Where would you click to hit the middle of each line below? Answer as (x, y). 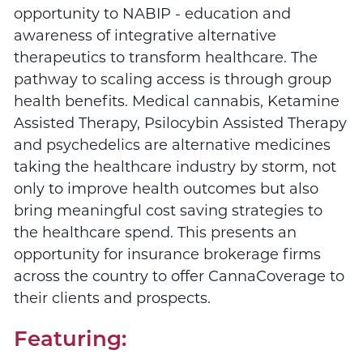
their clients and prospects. (112, 299)
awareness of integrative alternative (145, 36)
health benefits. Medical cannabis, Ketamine (176, 102)
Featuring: (70, 341)
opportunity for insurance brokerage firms (167, 255)
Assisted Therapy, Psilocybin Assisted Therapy (180, 124)
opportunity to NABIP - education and (152, 14)
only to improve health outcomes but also (166, 189)
